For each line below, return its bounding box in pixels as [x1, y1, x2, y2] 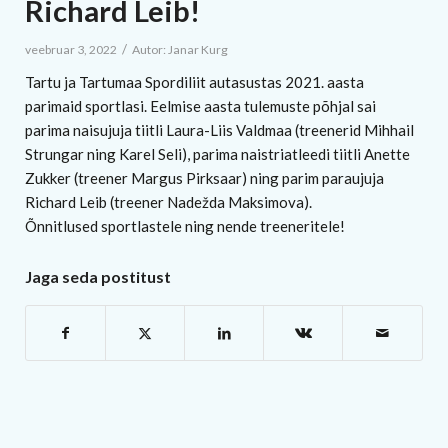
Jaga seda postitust [25, 267, 171, 287]
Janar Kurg [168, 42, 228, 58]
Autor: [132, 42, 168, 58]
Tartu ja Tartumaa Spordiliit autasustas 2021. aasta [25, 73, 364, 92]
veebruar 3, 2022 [25, 42, 117, 58]
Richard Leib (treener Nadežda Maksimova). [25, 193, 312, 212]
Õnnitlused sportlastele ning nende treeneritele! [25, 217, 345, 236]
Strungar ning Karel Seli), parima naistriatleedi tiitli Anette [25, 145, 410, 164]
